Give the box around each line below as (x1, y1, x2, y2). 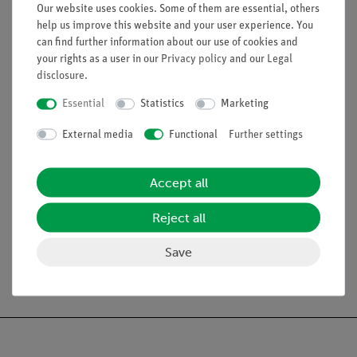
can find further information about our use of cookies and (37, 36, 298, 49)
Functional (169, 128, 218, 140)
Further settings (229, 128, 303, 140)
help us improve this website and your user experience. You (37, 19, 313, 32)
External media (61, 128, 133, 140)
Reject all (151, 210, 206, 226)
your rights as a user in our (37, 53, 161, 65)
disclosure (37, 69, 84, 82)
